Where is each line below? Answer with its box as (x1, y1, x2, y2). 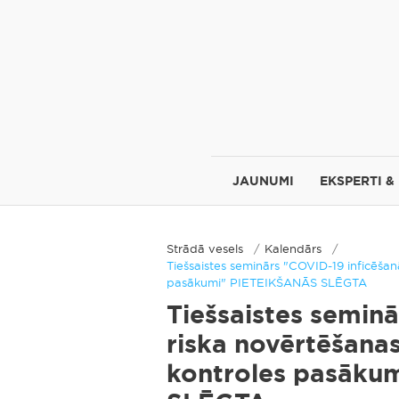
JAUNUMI (232, 173, 294, 189)
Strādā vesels (167, 241, 243, 256)
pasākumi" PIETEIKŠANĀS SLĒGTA (167, 275, 367, 289)
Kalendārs (265, 241, 322, 256)
